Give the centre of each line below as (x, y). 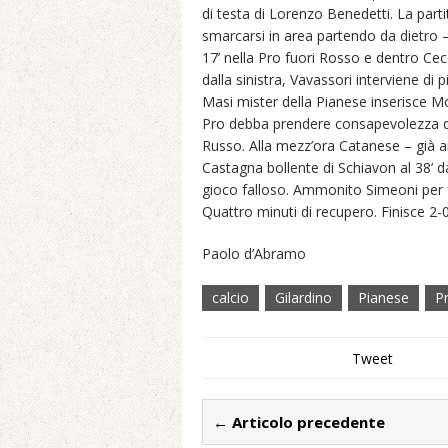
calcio (230, 297)
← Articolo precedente (299, 422)
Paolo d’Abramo (254, 253)
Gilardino (303, 297)
